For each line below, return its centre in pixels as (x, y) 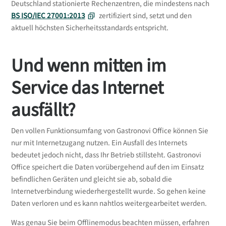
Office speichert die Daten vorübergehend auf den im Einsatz (107, 167)
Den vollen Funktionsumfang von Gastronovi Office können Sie (109, 131)
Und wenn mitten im (88, 66)
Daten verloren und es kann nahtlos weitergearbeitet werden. (109, 203)
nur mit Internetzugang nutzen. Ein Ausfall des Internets (99, 143)
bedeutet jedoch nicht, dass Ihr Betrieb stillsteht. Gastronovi (106, 155)
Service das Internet (87, 88)
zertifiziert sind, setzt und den (144, 16)
